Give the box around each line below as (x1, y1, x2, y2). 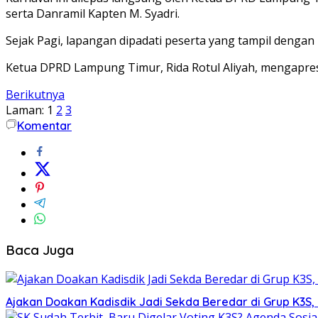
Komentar (17, 118, 72, 133)
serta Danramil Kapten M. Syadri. (6, 5, 180, 21)
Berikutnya (6, 86, 65, 102)
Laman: (6, 102, 44, 118)
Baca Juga (6, 241, 74, 258)
